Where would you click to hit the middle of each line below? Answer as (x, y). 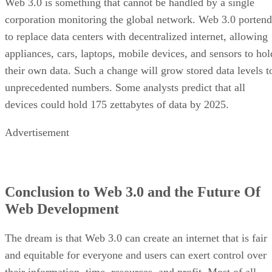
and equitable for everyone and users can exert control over (136, 255)
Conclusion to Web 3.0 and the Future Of (133, 192)
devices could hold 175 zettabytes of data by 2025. (117, 104)
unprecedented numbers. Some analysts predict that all (125, 87)
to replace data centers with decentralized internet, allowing (136, 36)
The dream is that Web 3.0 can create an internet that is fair (136, 238)
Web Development (62, 209)
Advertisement (37, 132)
